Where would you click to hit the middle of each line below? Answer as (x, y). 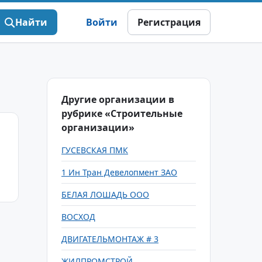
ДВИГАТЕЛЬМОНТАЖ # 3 (110, 239)
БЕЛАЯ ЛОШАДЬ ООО (105, 194)
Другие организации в (118, 99)
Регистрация (169, 22)
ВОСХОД (78, 217)
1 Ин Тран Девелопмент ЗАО (119, 172)
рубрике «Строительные (122, 113)
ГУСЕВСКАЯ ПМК (95, 150)
